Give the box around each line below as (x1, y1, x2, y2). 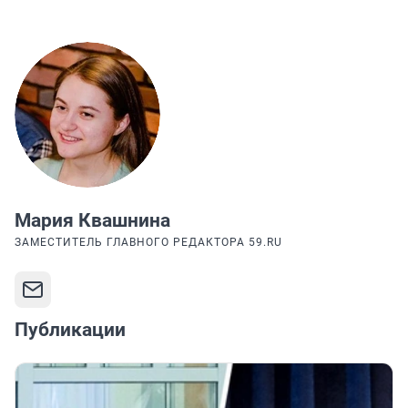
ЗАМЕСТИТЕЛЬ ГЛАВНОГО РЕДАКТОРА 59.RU (15, 236, 282, 250)
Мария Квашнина (15, 209, 170, 232)
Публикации (15, 319, 126, 342)
